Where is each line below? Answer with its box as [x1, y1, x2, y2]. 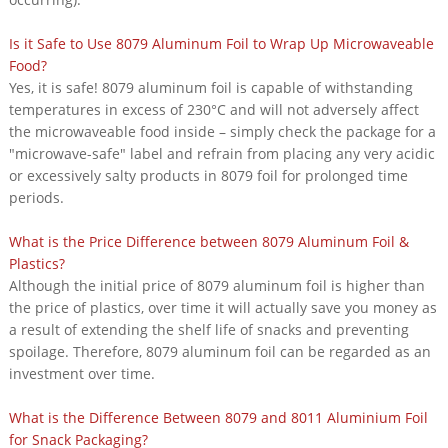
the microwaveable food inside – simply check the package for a [8, 121, 436, 141]
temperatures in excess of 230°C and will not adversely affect [8, 99, 419, 119]
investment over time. [8, 363, 155, 383]
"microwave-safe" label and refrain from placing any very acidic [8, 143, 435, 163]
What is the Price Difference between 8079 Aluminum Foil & [8, 231, 409, 251]
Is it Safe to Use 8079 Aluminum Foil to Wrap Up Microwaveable [8, 33, 434, 53]
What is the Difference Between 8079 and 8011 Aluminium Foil [8, 407, 428, 427]
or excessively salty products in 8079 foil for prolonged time [8, 165, 408, 185]
